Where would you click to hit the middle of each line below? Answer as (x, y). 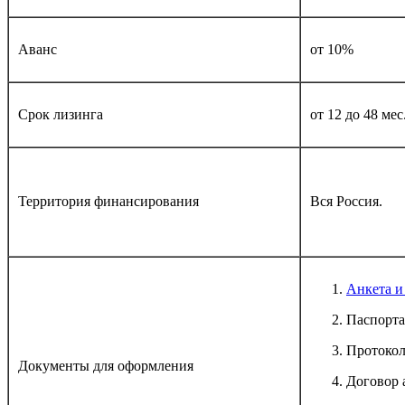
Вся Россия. (346, 201)
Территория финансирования (108, 201)
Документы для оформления (106, 365)
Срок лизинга (61, 114)
